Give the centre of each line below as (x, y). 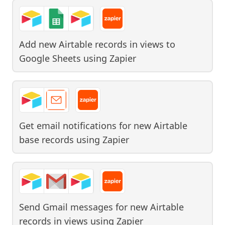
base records (46, 139)
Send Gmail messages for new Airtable (101, 207)
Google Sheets (50, 58)
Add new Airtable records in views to (97, 44)
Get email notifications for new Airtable (103, 125)
